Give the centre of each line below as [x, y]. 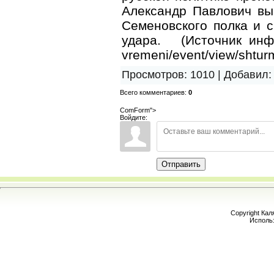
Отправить [181, 164]
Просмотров [153, 74]
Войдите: [134, 117]
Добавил [246, 74]
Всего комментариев [152, 92]
